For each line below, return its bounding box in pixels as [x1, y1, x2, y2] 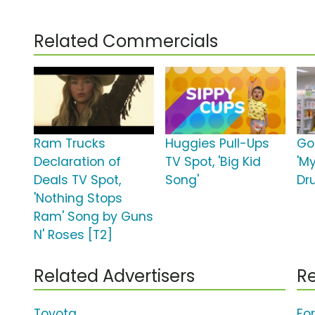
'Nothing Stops [34, 190, 122, 207]
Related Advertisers [34, 264, 195, 288]
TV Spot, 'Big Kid [165, 153, 262, 171]
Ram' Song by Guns [34, 208, 153, 226]
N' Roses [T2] [34, 226, 112, 244]
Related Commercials [34, 30, 218, 53]
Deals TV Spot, [34, 172, 121, 189]
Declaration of [34, 153, 121, 171]
